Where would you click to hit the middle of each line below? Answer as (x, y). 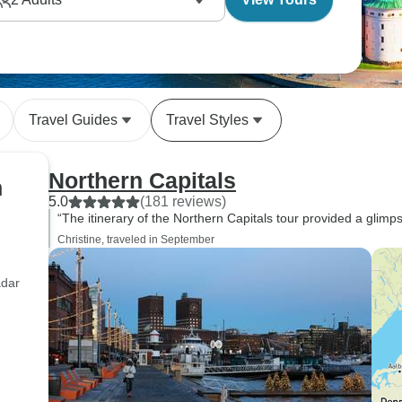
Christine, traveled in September (136, 240)
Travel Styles (207, 120)
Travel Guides (73, 120)
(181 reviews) (183, 201)
